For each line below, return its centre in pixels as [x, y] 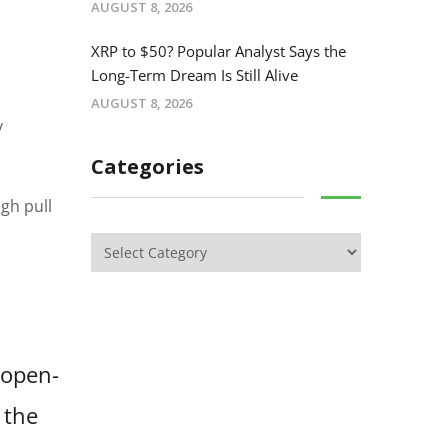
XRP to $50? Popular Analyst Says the [218, 51]
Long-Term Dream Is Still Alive [194, 75]
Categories [147, 167]
